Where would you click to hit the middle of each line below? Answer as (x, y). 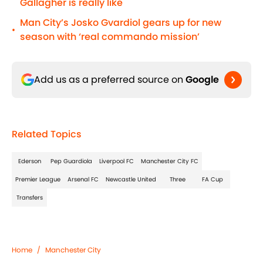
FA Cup (213, 180)
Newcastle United (131, 180)
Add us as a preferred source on (110, 80)
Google (202, 80)
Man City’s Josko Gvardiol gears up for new (121, 23)
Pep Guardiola (71, 161)
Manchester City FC (170, 161)
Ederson (29, 161)
